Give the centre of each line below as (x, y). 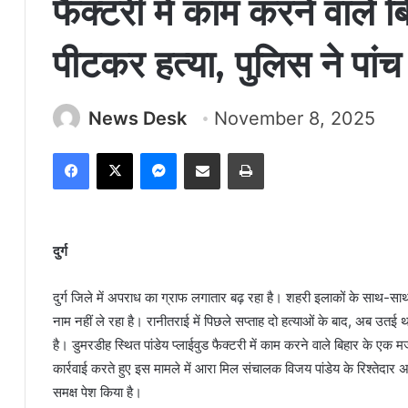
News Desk (138, 118)
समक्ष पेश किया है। (97, 392)
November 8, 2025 (295, 118)
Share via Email (234, 152)
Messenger (208, 152)
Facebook (116, 152)
